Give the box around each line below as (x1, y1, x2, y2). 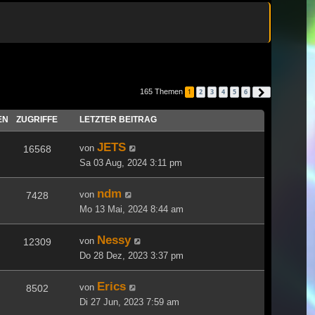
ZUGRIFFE (16, 114, 58, 124)
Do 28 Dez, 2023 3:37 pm (79, 250, 184, 261)
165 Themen (140, 86, 185, 96)
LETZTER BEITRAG (79, 114, 157, 124)
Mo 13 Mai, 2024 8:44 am (79, 203, 184, 214)
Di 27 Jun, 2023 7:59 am (79, 296, 179, 307)
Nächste (269, 88, 295, 96)
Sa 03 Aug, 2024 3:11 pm (79, 157, 182, 168)
